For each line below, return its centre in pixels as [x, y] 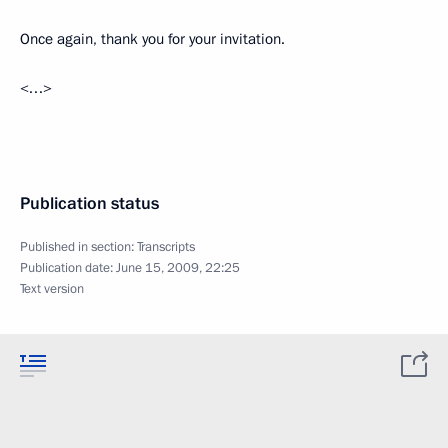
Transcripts [166, 247]
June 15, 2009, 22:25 [178, 268]
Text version [52, 289]
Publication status [89, 203]
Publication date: [68, 268]
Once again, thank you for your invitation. [152, 39]
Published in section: [78, 247]
